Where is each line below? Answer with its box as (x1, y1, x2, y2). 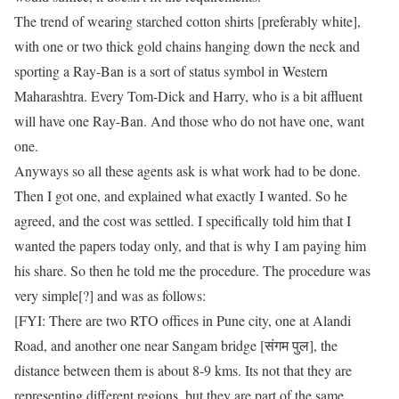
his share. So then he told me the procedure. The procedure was (14, 261, 370, 280)
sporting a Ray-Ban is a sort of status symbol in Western (14, 61, 328, 80)
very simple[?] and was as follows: (14, 286, 206, 305)
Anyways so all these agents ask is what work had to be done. (14, 161, 361, 180)
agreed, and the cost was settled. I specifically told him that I (14, 211, 351, 230)
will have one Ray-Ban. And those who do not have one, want (14, 111, 364, 130)
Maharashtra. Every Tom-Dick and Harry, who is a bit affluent (14, 86, 362, 105)
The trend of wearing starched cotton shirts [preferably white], (14, 12, 361, 30)
